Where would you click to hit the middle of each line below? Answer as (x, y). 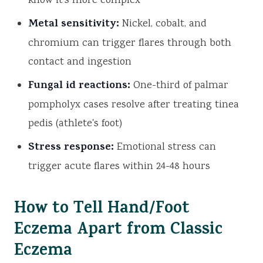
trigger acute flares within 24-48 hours (119, 167)
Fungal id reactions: (79, 87)
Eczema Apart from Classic (118, 231)
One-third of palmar (179, 86)
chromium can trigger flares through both (130, 44)
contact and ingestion (80, 63)
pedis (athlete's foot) (75, 124)
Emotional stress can (165, 148)
